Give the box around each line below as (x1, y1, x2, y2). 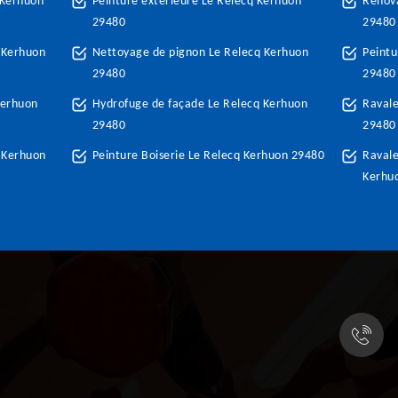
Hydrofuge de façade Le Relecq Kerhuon (92, 98, 308, 111)
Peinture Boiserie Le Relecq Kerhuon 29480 (92, 149, 325, 163)
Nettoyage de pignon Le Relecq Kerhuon (92, 46, 309, 60)
